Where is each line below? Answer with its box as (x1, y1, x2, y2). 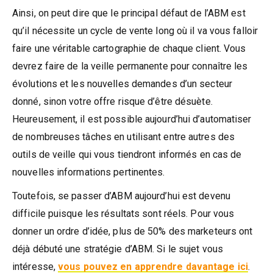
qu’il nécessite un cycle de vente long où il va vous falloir (12, 25, 258, 37)
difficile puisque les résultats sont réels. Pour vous (12, 208, 235, 220)
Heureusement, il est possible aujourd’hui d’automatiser (12, 113, 252, 126)
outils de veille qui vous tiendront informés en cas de (12, 149, 242, 161)
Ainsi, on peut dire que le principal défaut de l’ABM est (12, 7, 246, 19)
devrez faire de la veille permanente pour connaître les (12, 60, 248, 73)
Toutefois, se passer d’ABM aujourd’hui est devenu (12, 190, 230, 202)
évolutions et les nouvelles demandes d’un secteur (12, 78, 232, 90)
